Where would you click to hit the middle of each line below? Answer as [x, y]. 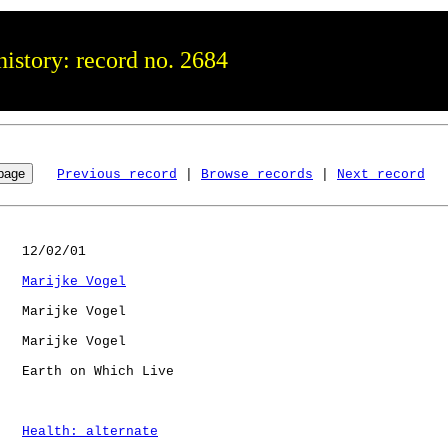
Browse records [257, 174]
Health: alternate [90, 431]
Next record [381, 174]
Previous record [117, 174]
